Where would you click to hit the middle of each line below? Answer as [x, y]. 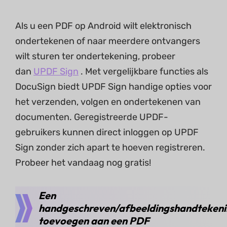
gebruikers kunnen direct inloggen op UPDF [107, 132]
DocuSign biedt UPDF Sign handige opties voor [113, 87]
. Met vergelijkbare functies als [143, 71]
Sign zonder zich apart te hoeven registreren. [110, 147]
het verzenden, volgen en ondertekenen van [108, 102]
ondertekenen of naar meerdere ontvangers [108, 41]
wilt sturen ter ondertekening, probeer [95, 56]
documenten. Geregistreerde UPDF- [92, 117]
